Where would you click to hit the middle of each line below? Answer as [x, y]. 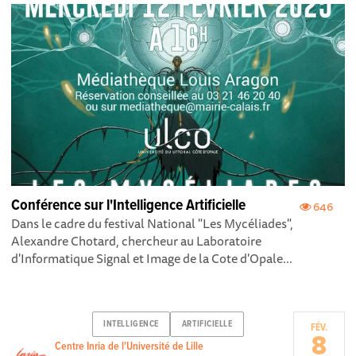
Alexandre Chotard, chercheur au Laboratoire [137, 240]
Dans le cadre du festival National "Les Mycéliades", [153, 223]
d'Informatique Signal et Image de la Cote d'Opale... [152, 258]
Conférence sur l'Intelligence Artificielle [129, 205]
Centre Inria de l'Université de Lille [130, 346]
